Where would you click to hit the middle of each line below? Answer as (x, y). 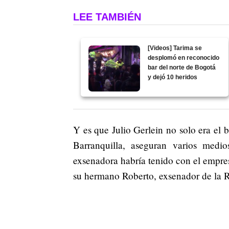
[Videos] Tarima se (175, 48)
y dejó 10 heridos (173, 77)
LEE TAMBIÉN (107, 17)
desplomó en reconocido (184, 58)
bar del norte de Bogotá (182, 67)
